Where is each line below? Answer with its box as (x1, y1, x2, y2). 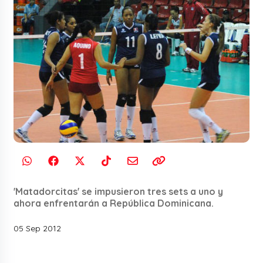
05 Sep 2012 (14, 223, 62, 234)
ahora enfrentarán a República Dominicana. (14, 197, 214, 210)
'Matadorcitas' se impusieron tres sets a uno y (14, 186, 224, 198)
